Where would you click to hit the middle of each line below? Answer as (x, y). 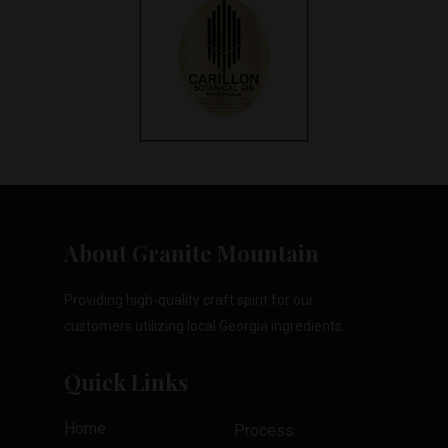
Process (264, 430)
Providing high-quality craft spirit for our (189, 300)
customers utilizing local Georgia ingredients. (204, 326)
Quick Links (126, 382)
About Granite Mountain (191, 253)
